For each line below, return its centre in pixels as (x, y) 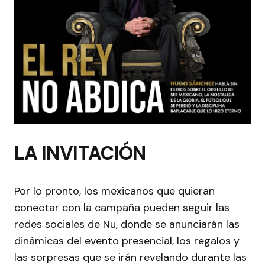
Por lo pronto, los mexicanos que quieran (114, 191)
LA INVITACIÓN (80, 153)
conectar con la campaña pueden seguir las (122, 207)
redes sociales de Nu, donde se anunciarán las (127, 224)
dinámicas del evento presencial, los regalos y (127, 240)
